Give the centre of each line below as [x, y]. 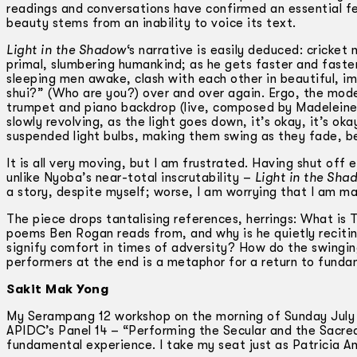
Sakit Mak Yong [57, 289]
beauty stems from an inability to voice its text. [151, 23]
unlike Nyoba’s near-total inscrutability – [131, 177]
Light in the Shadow [67, 50]
